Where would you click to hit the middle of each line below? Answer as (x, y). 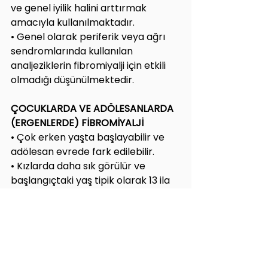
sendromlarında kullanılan (73, 51)
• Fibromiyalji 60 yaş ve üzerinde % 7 (95, 237)
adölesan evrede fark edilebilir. (83, 151)
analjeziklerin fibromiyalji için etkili (89, 65)
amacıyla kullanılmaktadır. (73, 22)
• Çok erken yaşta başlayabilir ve (89, 137)
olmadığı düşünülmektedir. (72, 80)
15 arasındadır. (44, 194)
